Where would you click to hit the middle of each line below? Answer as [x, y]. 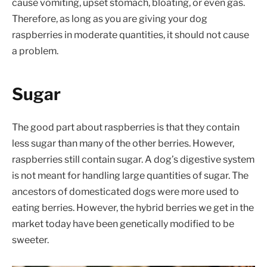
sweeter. [30, 240]
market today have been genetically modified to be [123, 224]
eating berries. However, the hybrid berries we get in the [133, 208]
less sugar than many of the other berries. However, [123, 144]
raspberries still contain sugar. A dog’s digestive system [133, 160]
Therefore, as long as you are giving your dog [110, 19]
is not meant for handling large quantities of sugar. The [130, 176]
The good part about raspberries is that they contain [126, 128]
